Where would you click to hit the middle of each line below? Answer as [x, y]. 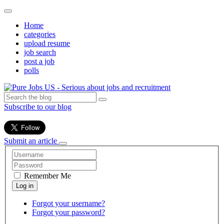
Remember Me [46, 175]
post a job [39, 61]
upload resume [47, 43]
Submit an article [30, 141]
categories [40, 34]
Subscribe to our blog [38, 107]
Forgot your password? [68, 212]
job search [40, 52]
